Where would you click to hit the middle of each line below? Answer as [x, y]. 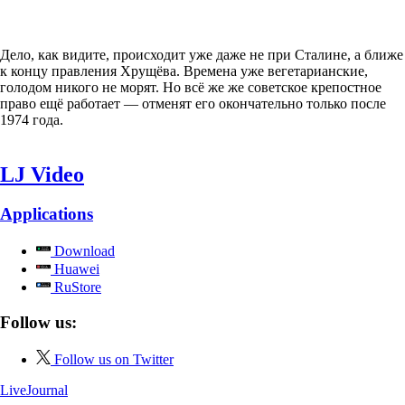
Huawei [75, 269]
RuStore [76, 287]
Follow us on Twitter [114, 359]
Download [83, 251]
